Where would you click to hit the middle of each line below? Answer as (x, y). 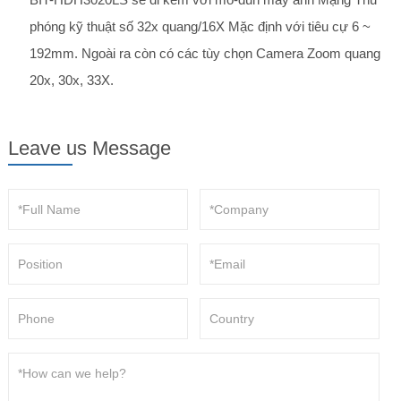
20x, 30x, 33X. (71, 81)
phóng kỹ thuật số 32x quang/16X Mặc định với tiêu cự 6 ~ (200, 27)
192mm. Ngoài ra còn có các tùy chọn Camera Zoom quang (205, 54)
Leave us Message (89, 149)
